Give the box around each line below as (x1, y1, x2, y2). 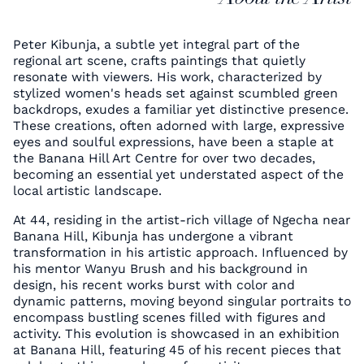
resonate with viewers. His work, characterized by (12, 68, 322, 84)
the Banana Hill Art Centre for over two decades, (12, 149, 315, 166)
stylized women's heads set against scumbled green (12, 84, 338, 101)
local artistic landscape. (12, 182, 162, 198)
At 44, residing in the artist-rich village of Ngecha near (12, 211, 350, 227)
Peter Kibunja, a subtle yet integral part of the (12, 36, 300, 52)
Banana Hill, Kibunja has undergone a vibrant (12, 227, 293, 244)
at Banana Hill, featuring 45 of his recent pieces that (12, 341, 341, 357)
